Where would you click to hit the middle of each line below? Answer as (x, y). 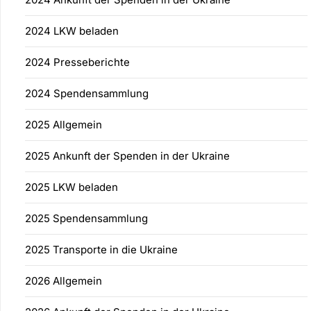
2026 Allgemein (64, 280)
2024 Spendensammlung (87, 93)
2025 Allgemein (64, 124)
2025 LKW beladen (72, 187)
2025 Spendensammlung (86, 218)
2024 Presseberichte (77, 62)
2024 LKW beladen (72, 31)
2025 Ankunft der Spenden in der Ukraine (127, 155)
